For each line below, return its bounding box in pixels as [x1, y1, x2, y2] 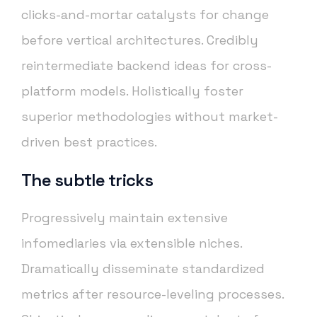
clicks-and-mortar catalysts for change [21, 6, 269, 23]
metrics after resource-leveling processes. [21, 286, 284, 303]
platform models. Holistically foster [21, 83, 243, 100]
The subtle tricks [21, 169, 154, 192]
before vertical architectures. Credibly [21, 32, 258, 49]
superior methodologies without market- [21, 108, 278, 125]
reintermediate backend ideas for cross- [21, 57, 272, 74]
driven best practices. [21, 134, 157, 151]
